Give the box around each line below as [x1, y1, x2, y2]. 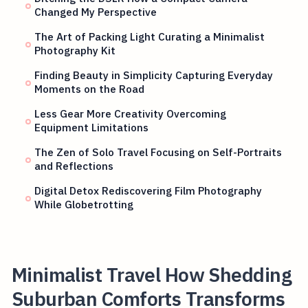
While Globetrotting [34, 197, 134, 212]
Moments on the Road [34, 82, 145, 96]
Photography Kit [34, 43, 116, 58]
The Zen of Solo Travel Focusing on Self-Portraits [34, 145, 283, 159]
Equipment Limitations [34, 120, 149, 135]
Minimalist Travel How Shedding [11, 261, 291, 287]
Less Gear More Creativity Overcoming [34, 107, 227, 121]
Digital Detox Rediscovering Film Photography [34, 184, 263, 198]
